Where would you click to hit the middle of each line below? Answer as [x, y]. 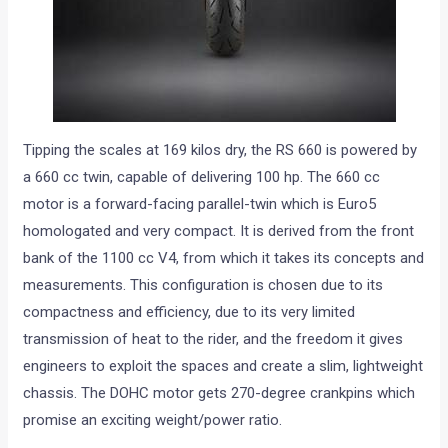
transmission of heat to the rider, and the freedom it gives [213, 339]
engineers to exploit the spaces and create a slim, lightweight [223, 366]
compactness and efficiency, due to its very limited [189, 312]
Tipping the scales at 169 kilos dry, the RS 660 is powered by [220, 150]
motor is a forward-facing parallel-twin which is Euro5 [200, 204]
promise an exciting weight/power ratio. [153, 420]
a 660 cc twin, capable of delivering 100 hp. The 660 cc [202, 177]
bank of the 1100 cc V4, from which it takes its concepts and [224, 258]
